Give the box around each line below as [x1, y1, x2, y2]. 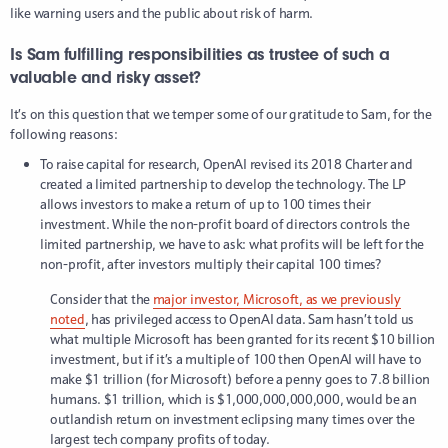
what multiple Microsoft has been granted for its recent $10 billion [50, 330, 435, 349]
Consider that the [50, 290, 153, 309]
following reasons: [10, 125, 118, 144]
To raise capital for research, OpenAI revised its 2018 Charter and [40, 155, 413, 174]
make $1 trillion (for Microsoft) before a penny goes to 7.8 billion [50, 370, 430, 389]
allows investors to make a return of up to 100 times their [40, 195, 371, 214]
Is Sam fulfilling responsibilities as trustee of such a [10, 44, 390, 66]
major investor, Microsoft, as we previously [152, 290, 401, 309]
